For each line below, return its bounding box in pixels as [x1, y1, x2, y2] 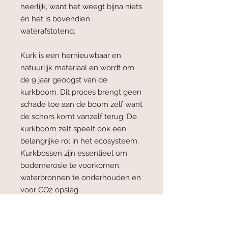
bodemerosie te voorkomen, [20, 160, 121, 170]
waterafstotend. [20, 26, 75, 36]
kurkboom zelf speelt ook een [20, 124, 126, 133]
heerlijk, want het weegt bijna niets [20, 2, 142, 11]
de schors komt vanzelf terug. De [20, 111, 137, 121]
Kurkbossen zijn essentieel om [20, 148, 127, 158]
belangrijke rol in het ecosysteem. [20, 136, 139, 146]
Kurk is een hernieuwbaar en [20, 50, 121, 60]
